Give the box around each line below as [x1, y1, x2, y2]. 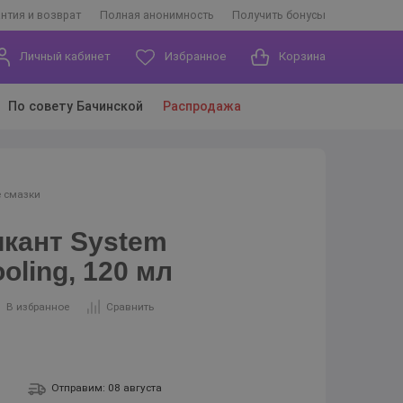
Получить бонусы [231, 7, 326, 22]
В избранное [5, 300, 69, 314]
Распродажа [162, 99, 241, 114]
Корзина [278, 49, 326, 64]
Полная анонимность [99, 7, 214, 22]
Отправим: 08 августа [51, 381, 163, 394]
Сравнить [105, 300, 154, 314]
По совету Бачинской [7, 99, 143, 114]
